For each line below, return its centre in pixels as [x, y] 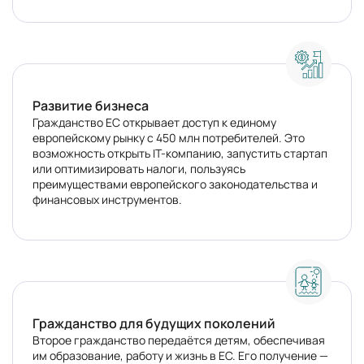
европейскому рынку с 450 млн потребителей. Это [169, 138]
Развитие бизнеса [91, 106]
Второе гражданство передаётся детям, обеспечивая [179, 340]
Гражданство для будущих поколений [154, 323]
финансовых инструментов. [107, 199]
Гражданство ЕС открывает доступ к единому [154, 122]
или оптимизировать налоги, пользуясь [139, 169]
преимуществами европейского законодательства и [175, 184]
